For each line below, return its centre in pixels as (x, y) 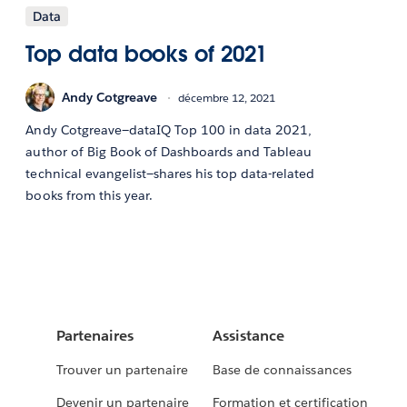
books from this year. (91, 196)
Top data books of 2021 (147, 55)
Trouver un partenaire (122, 370)
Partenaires (95, 336)
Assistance (249, 336)
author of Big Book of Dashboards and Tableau (169, 152)
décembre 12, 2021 (227, 97)
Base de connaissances (282, 370)
